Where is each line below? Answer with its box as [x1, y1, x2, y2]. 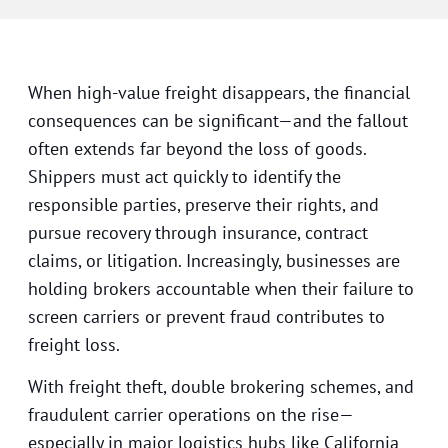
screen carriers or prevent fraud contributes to [28, 304, 385, 328]
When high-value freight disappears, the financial [28, 80, 410, 104]
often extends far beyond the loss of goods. [28, 136, 366, 160]
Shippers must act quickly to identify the [28, 164, 341, 188]
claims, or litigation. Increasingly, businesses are [28, 248, 400, 272]
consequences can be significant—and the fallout [28, 108, 408, 132]
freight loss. [28, 332, 120, 356]
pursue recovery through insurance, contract [28, 220, 368, 244]
